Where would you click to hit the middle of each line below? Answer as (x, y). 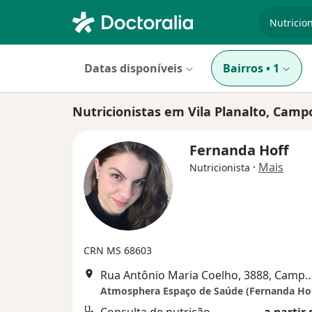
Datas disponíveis (133, 68)
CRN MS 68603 (118, 250)
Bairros (243, 68)
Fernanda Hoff (239, 150)
